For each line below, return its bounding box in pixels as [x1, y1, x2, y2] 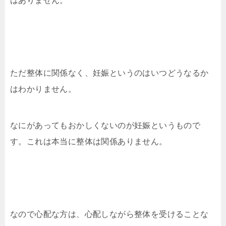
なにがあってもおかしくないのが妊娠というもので [10, 121, 201, 130]
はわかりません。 [10, 84, 77, 93]
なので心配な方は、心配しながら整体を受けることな [10, 209, 209, 218]
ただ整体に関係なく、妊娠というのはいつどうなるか [10, 68, 209, 77]
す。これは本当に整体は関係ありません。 [10, 137, 167, 146]
